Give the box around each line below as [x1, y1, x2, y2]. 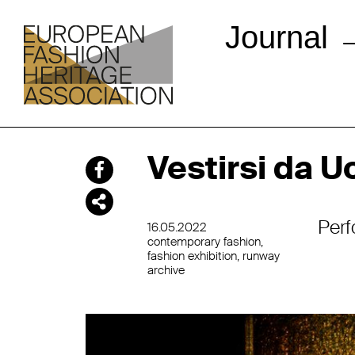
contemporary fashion [147, 234, 261, 250]
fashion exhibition [147, 248, 237, 264]
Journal [224, 20, 328, 55]
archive [147, 262, 185, 278]
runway [242, 248, 280, 264]
